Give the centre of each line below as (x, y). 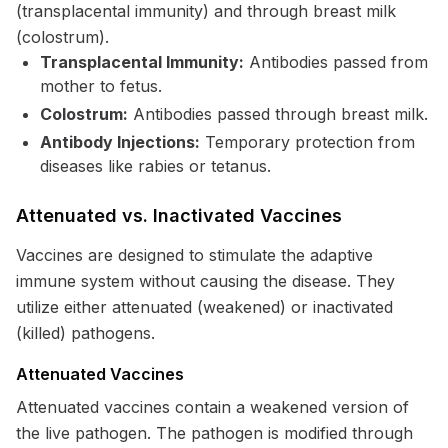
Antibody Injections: (120, 142)
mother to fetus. (101, 86)
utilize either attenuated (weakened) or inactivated (204, 307)
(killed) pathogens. (85, 333)
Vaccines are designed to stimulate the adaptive (194, 255)
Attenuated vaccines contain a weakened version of (212, 407)
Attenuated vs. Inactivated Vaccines (179, 215)
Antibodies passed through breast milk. (278, 114)
